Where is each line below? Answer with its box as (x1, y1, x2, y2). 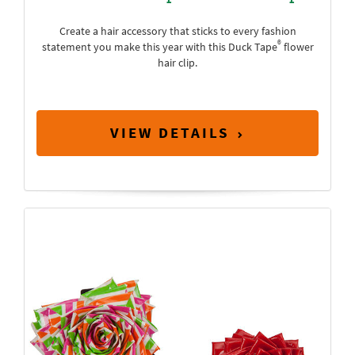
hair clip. (158, 55, 197, 71)
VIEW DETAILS (110, 122, 230, 143)
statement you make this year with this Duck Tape (41, 40, 277, 55)
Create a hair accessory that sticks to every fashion (59, 24, 296, 39)
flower (281, 40, 314, 55)
